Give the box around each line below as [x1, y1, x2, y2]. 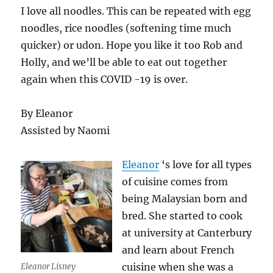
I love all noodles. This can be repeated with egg [21, 4, 252, 17]
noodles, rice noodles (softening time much [21, 21, 232, 34]
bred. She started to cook [122, 209, 243, 222]
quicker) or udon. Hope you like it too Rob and [21, 38, 243, 51]
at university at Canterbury [122, 226, 252, 239]
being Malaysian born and [122, 192, 248, 205]
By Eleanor [21, 107, 73, 119]
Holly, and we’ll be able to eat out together [21, 55, 227, 68]
